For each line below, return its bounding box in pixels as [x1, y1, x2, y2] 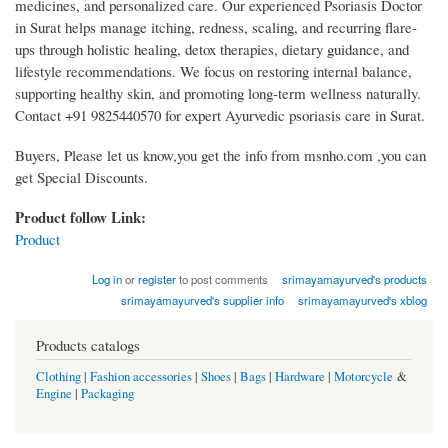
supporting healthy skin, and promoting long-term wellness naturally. [15, 83, 421, 104]
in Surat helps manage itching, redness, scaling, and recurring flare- [15, 17, 417, 38]
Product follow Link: [15, 206, 151, 229]
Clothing [36, 367, 81, 385]
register [137, 271, 176, 288]
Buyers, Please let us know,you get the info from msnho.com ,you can [15, 145, 426, 166]
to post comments [175, 271, 268, 288]
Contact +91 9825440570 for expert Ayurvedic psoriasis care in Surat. [15, 105, 425, 126]
